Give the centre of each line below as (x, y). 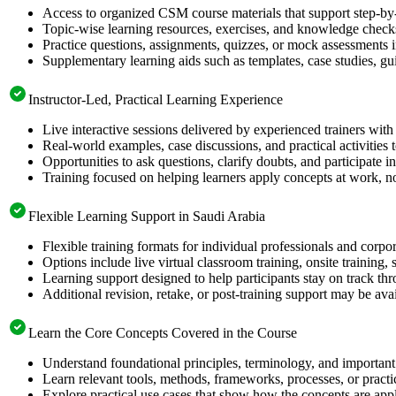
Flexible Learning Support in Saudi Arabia (147, 216)
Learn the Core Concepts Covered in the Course (163, 332)
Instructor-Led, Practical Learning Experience (156, 99)
